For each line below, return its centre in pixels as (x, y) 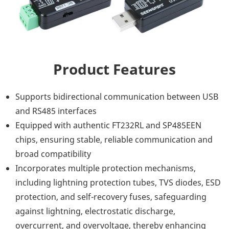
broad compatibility (53, 154)
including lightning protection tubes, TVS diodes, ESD (118, 182)
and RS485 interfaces (56, 111)
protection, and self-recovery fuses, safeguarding (111, 197)
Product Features (114, 69)
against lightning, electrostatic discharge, (95, 211)
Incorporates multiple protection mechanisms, (106, 168)
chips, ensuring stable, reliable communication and (114, 139)
